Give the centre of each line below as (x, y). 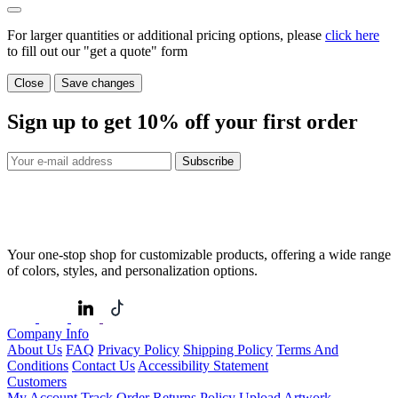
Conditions (38, 366)
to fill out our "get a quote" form (97, 52)
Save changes (98, 84)
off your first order (269, 122)
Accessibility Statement (203, 366)
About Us (35, 350)
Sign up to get (72, 122)
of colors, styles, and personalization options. (132, 271)
